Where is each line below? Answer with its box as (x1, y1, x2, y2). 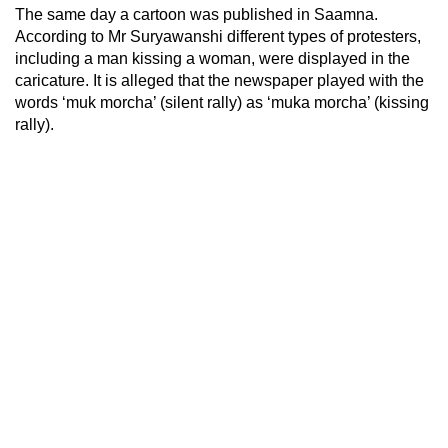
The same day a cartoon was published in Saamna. (15, 5, 378, 23)
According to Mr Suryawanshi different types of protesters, (15, 27, 421, 45)
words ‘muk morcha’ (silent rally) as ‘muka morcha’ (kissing (15, 93, 429, 111)
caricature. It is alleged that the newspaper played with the (15, 71, 424, 89)
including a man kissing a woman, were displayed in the (15, 49, 410, 67)
